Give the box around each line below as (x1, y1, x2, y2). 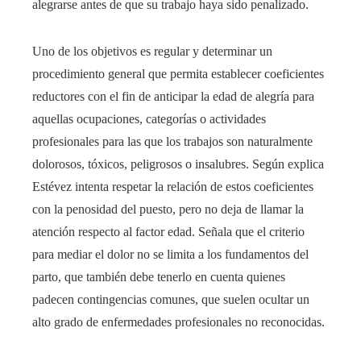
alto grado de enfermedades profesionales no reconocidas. (32, 315, 325, 330)
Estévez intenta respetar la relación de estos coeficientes (32, 180, 313, 194)
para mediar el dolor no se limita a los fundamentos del (32, 247, 309, 262)
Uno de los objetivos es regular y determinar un (32, 44, 272, 59)
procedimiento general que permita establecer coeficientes (32, 67, 324, 81)
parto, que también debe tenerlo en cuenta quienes (32, 270, 285, 284)
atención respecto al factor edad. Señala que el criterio (32, 225, 305, 239)
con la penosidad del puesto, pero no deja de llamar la (32, 202, 304, 217)
